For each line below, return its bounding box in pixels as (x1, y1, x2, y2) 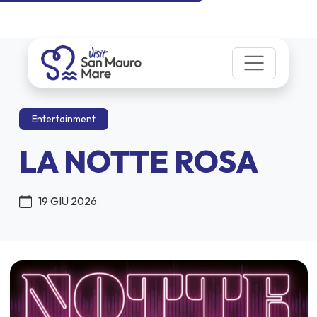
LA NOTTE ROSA (19, 142, 258, 180)
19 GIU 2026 (38, 194, 97, 208)
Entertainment (32, 113, 96, 125)
